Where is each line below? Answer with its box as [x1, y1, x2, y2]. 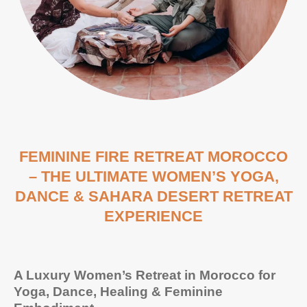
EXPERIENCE [104, 207, 203, 225]
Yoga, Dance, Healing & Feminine [14, 284, 223, 299]
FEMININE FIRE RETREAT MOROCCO [19, 147, 288, 165]
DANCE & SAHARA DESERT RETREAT [14, 187, 293, 205]
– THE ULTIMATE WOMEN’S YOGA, [28, 167, 279, 185]
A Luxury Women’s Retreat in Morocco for [14, 268, 275, 282]
